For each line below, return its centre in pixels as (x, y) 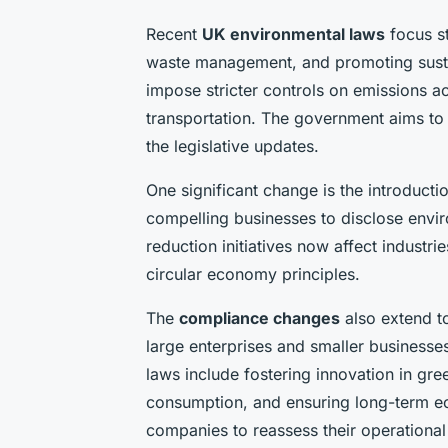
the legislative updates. (232, 146)
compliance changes (259, 318)
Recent (174, 34)
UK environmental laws (293, 34)
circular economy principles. (253, 274)
